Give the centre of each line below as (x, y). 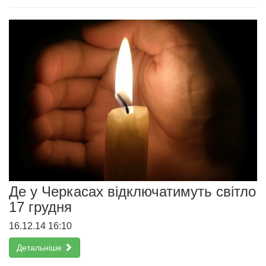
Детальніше (40, 247)
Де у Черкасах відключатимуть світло (132, 191)
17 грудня (40, 207)
